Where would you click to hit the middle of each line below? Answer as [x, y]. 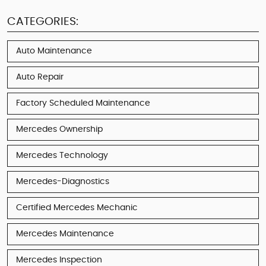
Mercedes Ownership [59, 129]
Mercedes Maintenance [65, 234]
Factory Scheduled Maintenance [83, 103]
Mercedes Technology [62, 155]
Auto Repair [40, 77]
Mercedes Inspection [59, 260]
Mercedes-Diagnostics [63, 181]
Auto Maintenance [54, 51]
